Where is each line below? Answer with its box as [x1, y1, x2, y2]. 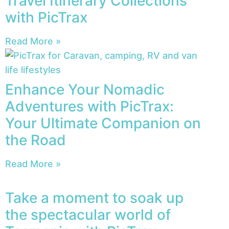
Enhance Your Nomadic [5, 81, 165, 99]
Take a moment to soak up [5, 189, 184, 207]
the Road [5, 131, 66, 149]
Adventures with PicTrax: [5, 98, 174, 116]
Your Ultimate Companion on [5, 114, 201, 132]
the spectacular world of [5, 206, 171, 224]
